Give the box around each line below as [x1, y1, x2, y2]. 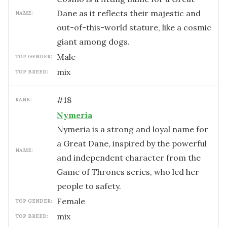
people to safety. [57, 181, 121, 191]
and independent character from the [57, 153, 201, 163]
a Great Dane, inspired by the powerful [57, 138, 207, 148]
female [62, 196, 85, 206]
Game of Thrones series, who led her [57, 167, 199, 177]
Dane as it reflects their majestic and [57, 8, 201, 18]
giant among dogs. [57, 36, 130, 47]
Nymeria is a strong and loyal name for [57, 124, 208, 134]
